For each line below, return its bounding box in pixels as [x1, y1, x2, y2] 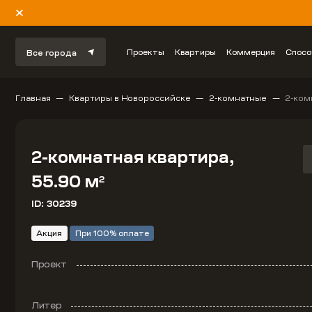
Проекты [127, 46, 165, 58]
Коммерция [226, 46, 276, 58]
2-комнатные [208, 92, 267, 104]
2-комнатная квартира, [31, 145, 234, 169]
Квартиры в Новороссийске [69, 92, 191, 104]
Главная [15, 92, 51, 104]
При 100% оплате [75, 228, 149, 239]
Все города [26, 47, 77, 58]
